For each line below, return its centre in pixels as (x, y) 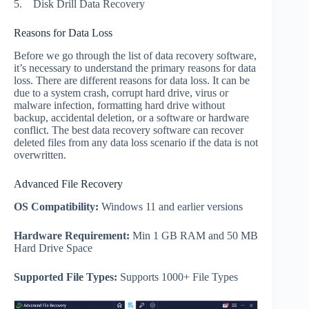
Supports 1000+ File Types (178, 277)
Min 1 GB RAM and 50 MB (194, 235)
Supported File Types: (66, 277)
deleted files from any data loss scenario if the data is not (136, 142)
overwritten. (40, 154)
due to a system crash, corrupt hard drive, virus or (121, 92)
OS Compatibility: (56, 206)
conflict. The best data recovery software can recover (129, 130)
